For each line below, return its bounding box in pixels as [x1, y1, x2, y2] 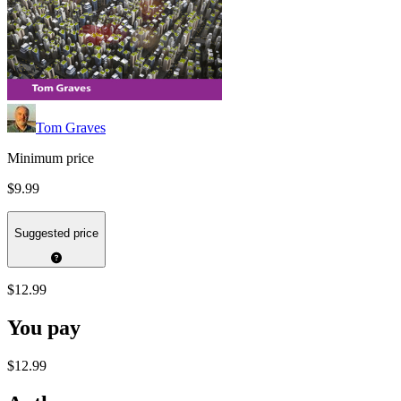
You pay [7, 316, 81, 340]
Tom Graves [36, 120, 106, 136]
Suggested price [14, 226, 98, 240]
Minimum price [7, 150, 94, 166]
